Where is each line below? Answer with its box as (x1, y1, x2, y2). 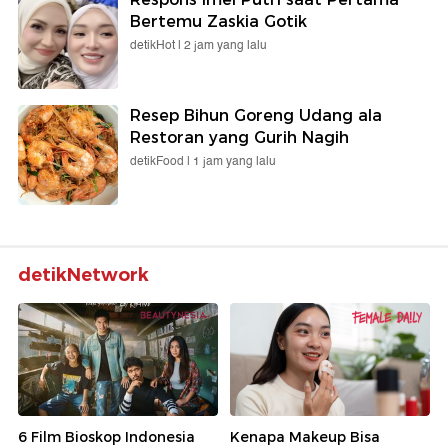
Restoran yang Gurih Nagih (130, 128, 349, 148)
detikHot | (130, 36, 184, 56)
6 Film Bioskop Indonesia (18, 427, 195, 446)
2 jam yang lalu (184, 36, 267, 56)
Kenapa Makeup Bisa (230, 427, 380, 446)
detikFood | (130, 152, 193, 172)
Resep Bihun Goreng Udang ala (130, 106, 382, 126)
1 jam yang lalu (193, 152, 276, 172)
